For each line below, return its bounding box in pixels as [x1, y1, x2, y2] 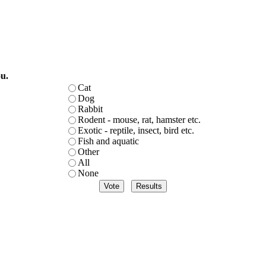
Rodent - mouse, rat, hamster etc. [78, 114, 201, 125]
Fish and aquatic [78, 135, 139, 146]
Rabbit [78, 103, 103, 114]
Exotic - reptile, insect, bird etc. [78, 125, 194, 135]
